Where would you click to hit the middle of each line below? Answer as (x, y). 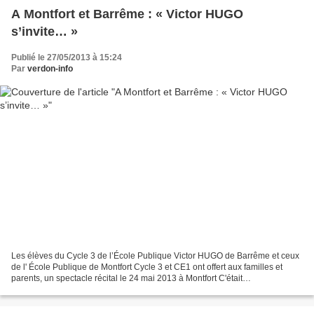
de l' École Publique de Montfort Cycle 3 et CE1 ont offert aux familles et (147, 267)
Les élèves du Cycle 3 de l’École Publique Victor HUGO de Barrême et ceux (155, 256)
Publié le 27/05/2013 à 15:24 (67, 57)
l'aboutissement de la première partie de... (91, 290)
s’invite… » (45, 31)
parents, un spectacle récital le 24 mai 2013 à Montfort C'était (127, 279)
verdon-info (50, 68)
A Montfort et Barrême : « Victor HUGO (127, 14)
